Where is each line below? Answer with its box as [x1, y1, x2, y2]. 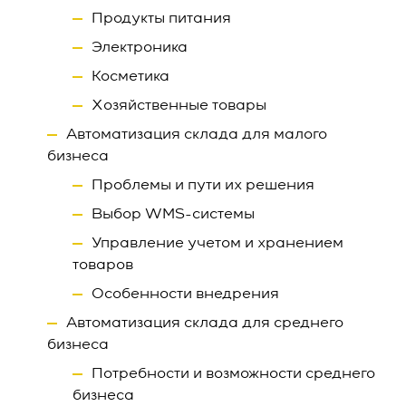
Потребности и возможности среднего [92, 367, 375, 382]
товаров [72, 258, 133, 273]
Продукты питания [92, 12, 231, 26]
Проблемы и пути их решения [92, 179, 314, 193]
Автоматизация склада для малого [66, 128, 327, 142]
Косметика [92, 70, 169, 84]
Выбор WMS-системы [92, 208, 255, 222]
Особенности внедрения [92, 287, 279, 302]
